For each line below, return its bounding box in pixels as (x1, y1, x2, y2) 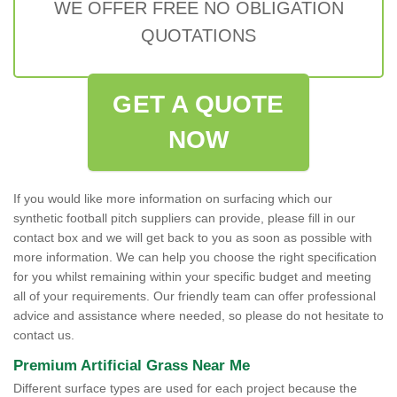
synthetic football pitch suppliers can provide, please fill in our (13, 211, 355, 225)
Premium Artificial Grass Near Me (13, 357, 250, 374)
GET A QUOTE (113, 90, 284, 118)
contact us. (13, 328, 74, 342)
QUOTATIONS (141, 26, 256, 45)
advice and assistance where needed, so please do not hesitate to (13, 308, 384, 323)
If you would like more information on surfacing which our (13, 191, 332, 206)
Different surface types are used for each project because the (13, 381, 357, 395)
